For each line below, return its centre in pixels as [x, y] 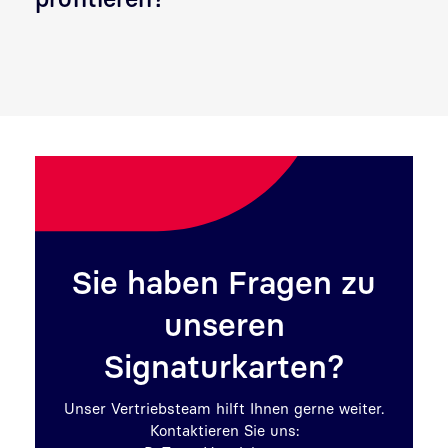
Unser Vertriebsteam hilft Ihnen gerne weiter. [224, 408]
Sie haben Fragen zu [224, 282]
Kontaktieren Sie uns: [224, 430]
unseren [224, 324]
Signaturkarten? [224, 366]
